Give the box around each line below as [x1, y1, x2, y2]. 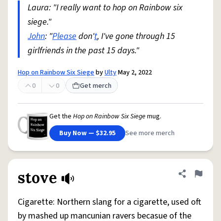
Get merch [80, 81, 111, 91]
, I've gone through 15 [97, 30, 175, 42]
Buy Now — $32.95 [59, 128, 115, 138]
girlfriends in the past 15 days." [28, 44, 139, 57]
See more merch [125, 128, 175, 138]
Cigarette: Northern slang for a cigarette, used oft [18, 196, 201, 208]
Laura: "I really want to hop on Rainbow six [28, 1, 183, 14]
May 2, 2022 [116, 68, 152, 77]
